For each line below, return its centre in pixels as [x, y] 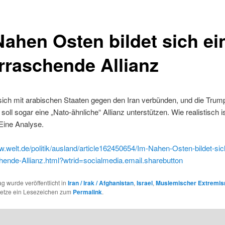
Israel [144, 183]
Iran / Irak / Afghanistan [100, 183]
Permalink [87, 192]
